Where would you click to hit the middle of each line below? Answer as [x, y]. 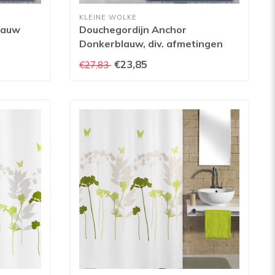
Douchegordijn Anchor [133, 29]
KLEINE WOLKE [108, 17]
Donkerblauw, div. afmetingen [151, 43]
